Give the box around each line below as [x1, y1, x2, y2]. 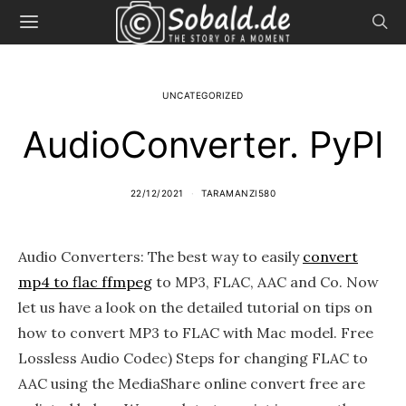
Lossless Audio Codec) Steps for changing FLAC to [18, 349, 368, 367]
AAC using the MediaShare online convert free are [18, 374, 365, 392]
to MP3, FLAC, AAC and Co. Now [152, 273, 379, 291]
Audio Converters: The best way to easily [18, 247, 303, 266]
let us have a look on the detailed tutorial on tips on [18, 298, 372, 316]
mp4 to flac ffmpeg [18, 273, 152, 291]
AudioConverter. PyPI [22, 122, 384, 167]
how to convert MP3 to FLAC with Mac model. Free [18, 324, 373, 342]
